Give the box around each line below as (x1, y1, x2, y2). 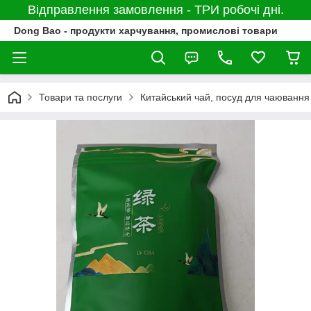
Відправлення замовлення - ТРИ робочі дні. (27, 3, 284, 17)
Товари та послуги (39, 92, 122, 103)
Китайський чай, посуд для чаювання (140, 92, 310, 103)
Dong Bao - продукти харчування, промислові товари (14, 25, 278, 36)
